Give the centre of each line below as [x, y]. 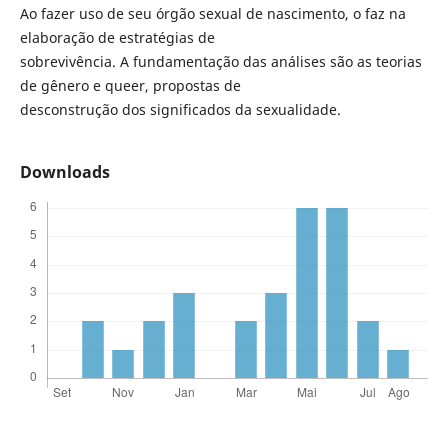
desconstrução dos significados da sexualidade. [180, 110]
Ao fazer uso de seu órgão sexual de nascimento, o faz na [212, 14]
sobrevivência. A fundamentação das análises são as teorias [220, 62]
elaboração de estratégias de [117, 38]
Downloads [64, 172]
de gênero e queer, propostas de [130, 86]
